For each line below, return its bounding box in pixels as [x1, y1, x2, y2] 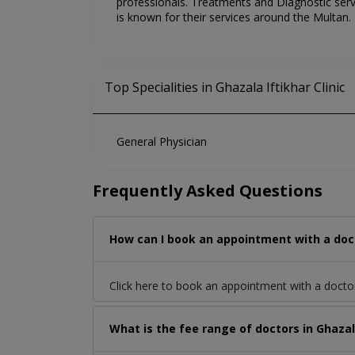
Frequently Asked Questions [93, 180, 323, 202]
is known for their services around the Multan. [116, 10, 351, 25]
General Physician [116, 134, 207, 150]
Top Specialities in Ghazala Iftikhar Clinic [105, 78, 345, 97]
